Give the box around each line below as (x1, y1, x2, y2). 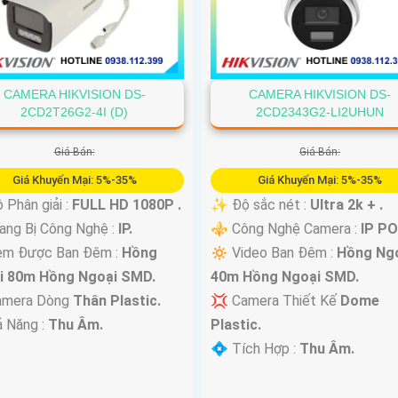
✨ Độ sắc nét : (210, 196, 310, 214)
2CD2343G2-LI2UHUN (255, 105, 384, 120)
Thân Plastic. (73, 292, 162, 310)
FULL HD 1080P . (72, 196, 182, 214)
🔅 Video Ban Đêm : (210, 244, 337, 262)
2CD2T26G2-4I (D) (20, 105, 129, 120)
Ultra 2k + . (309, 196, 383, 214)
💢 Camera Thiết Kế (210, 292, 340, 310)
